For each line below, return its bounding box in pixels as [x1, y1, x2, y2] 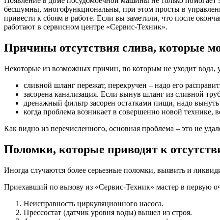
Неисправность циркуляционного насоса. [24, 199, 164, 208]
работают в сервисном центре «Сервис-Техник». [4, 22, 167, 31]
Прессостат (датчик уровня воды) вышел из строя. [24, 208, 192, 217]
